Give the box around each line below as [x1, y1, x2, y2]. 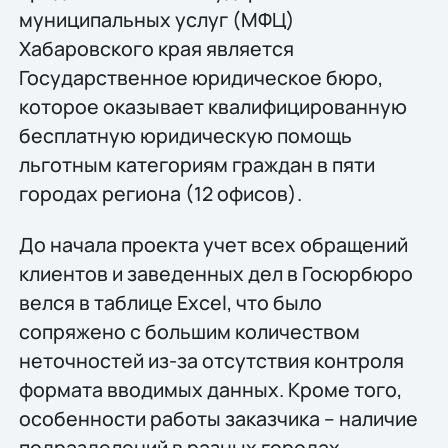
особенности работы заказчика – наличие [18, 404, 418, 432]
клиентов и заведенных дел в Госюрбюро [18, 259, 413, 287]
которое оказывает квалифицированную [18, 92, 407, 120]
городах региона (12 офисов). [18, 179, 302, 207]
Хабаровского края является [18, 34, 294, 62]
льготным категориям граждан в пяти [18, 150, 375, 178]
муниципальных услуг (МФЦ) [18, 5, 295, 33]
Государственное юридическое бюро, [18, 63, 383, 91]
